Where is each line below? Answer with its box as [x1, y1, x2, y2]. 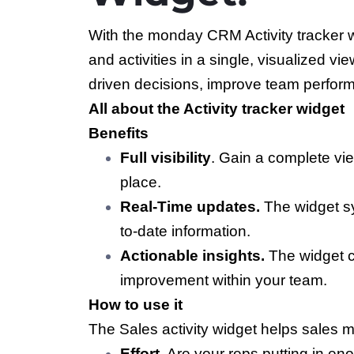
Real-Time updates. [120, 198, 260, 216]
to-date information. [120, 223, 250, 240]
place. [120, 174, 161, 191]
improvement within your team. [120, 272, 327, 289]
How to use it [88, 296, 183, 314]
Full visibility [120, 149, 211, 167]
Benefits [88, 125, 149, 142]
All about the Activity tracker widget [88, 100, 345, 118]
